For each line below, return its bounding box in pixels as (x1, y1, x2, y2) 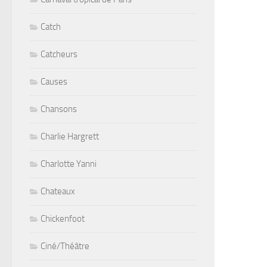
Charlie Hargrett (41, 131, 99, 142)
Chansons (41, 103, 77, 114)
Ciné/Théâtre (41, 240, 89, 252)
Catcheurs (41, 48, 77, 60)
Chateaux (41, 185, 75, 197)
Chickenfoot (41, 213, 85, 224)
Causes (41, 76, 67, 87)
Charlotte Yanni (41, 158, 97, 169)
